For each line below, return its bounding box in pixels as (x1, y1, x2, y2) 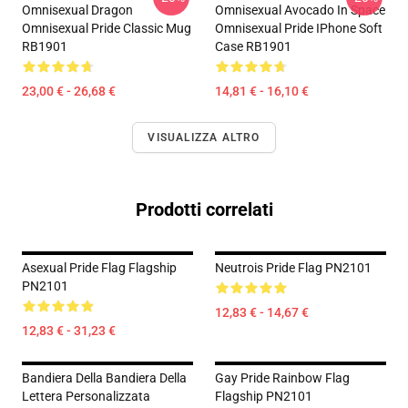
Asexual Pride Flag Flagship (22, 260, 177, 275)
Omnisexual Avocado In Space (215, 3, 385, 17)
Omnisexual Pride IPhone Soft (215, 21, 382, 36)
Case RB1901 (215, 39, 291, 54)
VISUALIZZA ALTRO (148, 131, 260, 144)
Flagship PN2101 (215, 389, 312, 403)
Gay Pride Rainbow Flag (215, 371, 350, 385)
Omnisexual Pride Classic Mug (22, 21, 191, 36)
